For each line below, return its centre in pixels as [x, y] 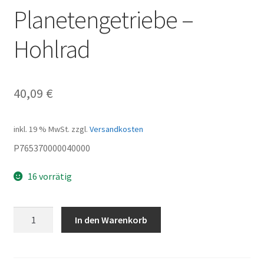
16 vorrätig [50, 176]
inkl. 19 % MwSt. [41, 129]
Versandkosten [116, 129]
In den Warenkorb [111, 220]
